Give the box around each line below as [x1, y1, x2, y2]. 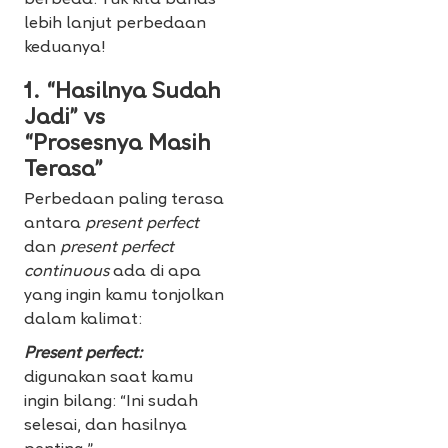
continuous [24, 264, 109, 281]
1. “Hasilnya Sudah [24, 81, 221, 105]
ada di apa [109, 264, 201, 281]
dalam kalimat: [24, 312, 142, 329]
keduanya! [24, 40, 110, 57]
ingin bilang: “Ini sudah [24, 394, 198, 411]
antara [24, 216, 85, 233]
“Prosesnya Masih [24, 133, 211, 157]
